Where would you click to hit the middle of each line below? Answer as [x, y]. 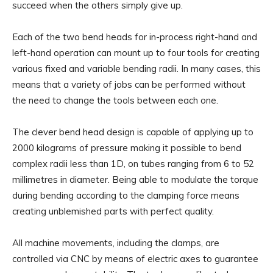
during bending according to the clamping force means [126, 195]
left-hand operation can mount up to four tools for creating [136, 53]
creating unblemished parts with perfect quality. [113, 211]
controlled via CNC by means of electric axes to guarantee [135, 259]
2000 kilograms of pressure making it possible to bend [127, 148]
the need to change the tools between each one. [115, 100]
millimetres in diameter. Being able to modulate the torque [135, 179]
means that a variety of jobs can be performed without [129, 84]
